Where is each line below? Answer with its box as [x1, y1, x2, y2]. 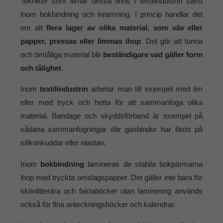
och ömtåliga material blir [20, 50, 104, 59]
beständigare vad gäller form [103, 50, 203, 59]
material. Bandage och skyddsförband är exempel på [20, 111, 203, 120]
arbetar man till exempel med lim [88, 85, 203, 94]
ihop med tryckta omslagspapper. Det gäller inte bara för [20, 173, 203, 182]
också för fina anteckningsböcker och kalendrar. [20, 200, 176, 209]
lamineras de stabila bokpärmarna [84, 159, 203, 168]
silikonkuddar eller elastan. [20, 138, 106, 147]
